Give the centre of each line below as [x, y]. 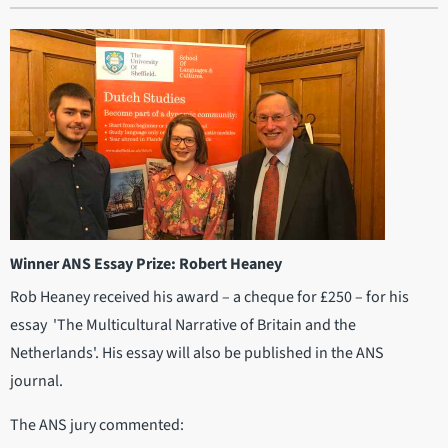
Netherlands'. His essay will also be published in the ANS [197, 353]
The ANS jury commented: [97, 425]
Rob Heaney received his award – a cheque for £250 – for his [209, 297]
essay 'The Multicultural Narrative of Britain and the [183, 325]
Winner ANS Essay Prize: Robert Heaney [146, 264]
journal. [36, 381]
